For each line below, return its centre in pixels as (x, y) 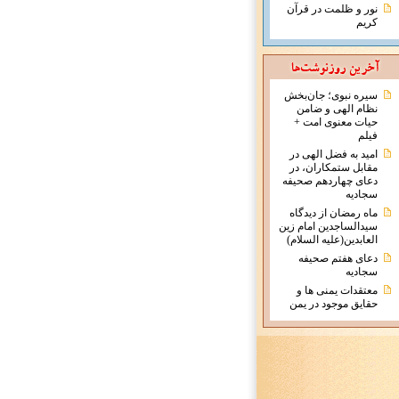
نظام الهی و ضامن (337, 109)
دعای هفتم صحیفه (338, 258)
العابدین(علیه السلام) (332, 240)
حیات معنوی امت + (335, 122)
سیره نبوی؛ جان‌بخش (330, 95)
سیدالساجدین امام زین (328, 226)
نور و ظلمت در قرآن (332, 9)
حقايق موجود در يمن (333, 304)
